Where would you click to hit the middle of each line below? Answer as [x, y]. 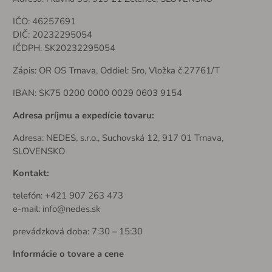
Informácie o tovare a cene [68, 254]
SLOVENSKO [39, 151]
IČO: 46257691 [44, 21]
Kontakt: [31, 173]
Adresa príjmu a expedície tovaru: [83, 115]
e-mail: [27, 209]
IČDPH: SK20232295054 [64, 48]
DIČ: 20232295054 [52, 35]
